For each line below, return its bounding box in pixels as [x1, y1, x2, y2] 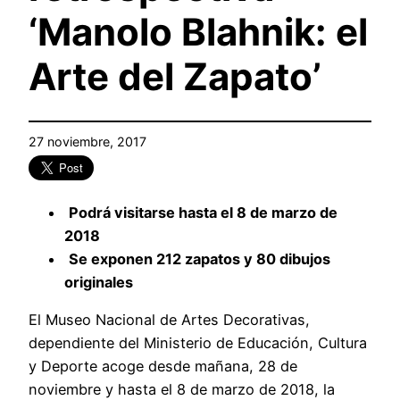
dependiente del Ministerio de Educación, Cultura [29, 334, 367, 353]
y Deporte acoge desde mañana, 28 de [29, 357, 297, 376]
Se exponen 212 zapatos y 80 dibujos [69, 250, 330, 268]
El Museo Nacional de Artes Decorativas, [29, 311, 310, 329]
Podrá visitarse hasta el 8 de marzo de [69, 204, 337, 221]
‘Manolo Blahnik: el [29, 9, 368, 55]
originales [64, 273, 133, 291]
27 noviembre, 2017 [29, 134, 146, 150]
